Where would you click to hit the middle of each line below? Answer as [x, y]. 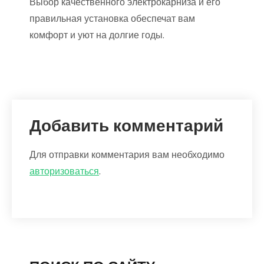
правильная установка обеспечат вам [112, 19]
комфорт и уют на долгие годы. [97, 35]
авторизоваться [64, 171]
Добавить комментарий [126, 126]
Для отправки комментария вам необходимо [127, 155]
